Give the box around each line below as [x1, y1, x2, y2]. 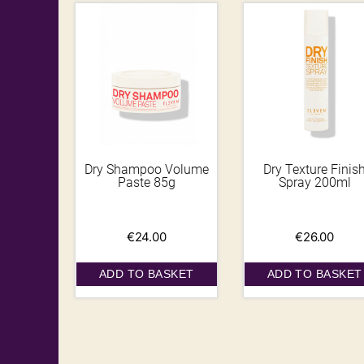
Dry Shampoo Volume [84, 161, 209, 177]
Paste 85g [117, 174, 175, 190]
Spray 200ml [278, 174, 351, 190]
